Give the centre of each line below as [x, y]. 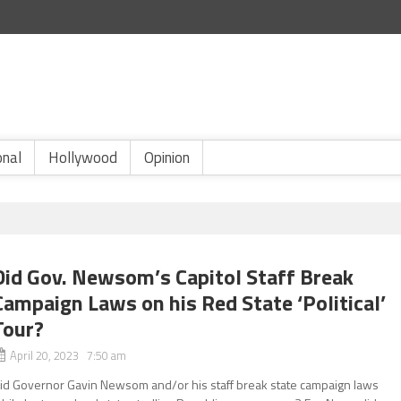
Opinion [167, 158]
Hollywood [83, 158]
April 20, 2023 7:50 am [68, 355]
